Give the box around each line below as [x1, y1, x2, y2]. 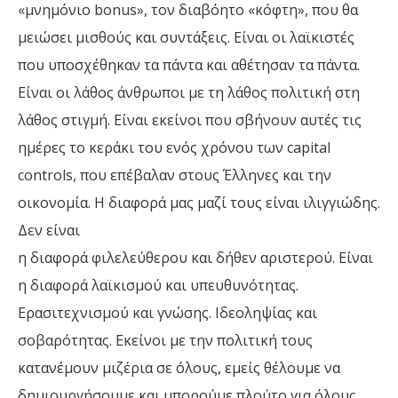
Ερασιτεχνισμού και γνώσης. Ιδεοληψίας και [18, 303, 317, 323]
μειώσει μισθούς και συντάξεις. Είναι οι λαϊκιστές [18, 28, 354, 48]
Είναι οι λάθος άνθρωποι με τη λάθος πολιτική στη [18, 83, 360, 103]
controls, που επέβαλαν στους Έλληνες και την [18, 165, 331, 186]
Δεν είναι [18, 220, 80, 241]
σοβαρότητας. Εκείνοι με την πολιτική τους [18, 330, 313, 351]
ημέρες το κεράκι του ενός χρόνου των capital [18, 138, 330, 158]
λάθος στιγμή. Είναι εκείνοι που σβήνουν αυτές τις [18, 110, 362, 131]
